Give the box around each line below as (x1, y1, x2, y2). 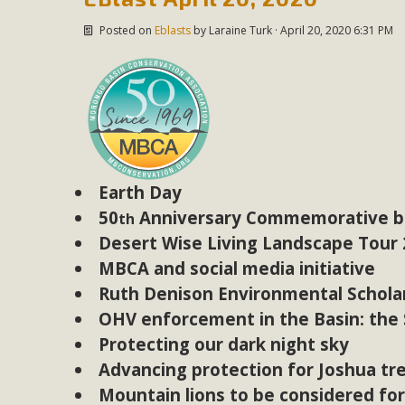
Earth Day (99, 181, 183, 204)
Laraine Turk (208, 23, 272, 39)
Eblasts (154, 23, 191, 39)
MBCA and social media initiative (99, 257, 376, 280)
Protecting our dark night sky (99, 333, 350, 356)
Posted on (96, 23, 155, 39)
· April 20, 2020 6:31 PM (271, 23, 393, 39)
